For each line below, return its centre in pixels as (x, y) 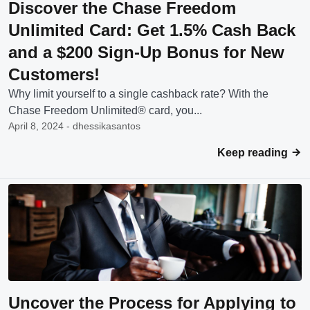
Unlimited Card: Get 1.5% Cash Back (152, 30)
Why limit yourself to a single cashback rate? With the (138, 94)
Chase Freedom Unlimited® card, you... (105, 110)
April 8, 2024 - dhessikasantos (74, 126)
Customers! (54, 74)
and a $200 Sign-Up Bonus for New (146, 52)
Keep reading (254, 153)
